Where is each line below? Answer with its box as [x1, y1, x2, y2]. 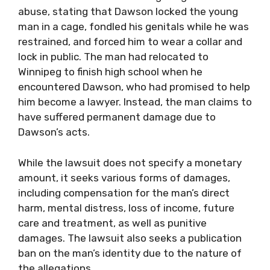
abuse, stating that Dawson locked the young [18, 5, 238, 17]
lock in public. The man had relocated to [18, 51, 209, 63]
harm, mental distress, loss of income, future [18, 201, 234, 214]
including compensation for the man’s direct [18, 186, 230, 199]
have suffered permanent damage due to [18, 111, 216, 123]
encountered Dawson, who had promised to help [18, 81, 250, 93]
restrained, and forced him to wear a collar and [18, 36, 242, 48]
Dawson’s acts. [18, 126, 90, 138]
